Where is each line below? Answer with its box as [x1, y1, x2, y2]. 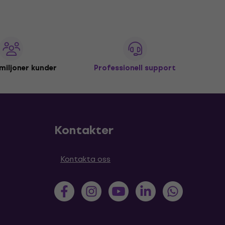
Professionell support [94, 62, 176, 74]
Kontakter [54, 121, 114, 140]
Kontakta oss [60, 153, 110, 165]
